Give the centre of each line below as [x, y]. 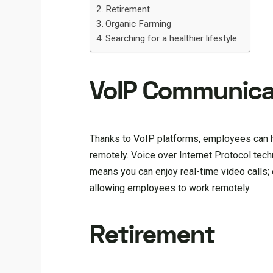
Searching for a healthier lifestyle [172, 38]
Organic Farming [139, 24]
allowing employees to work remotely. [171, 188]
